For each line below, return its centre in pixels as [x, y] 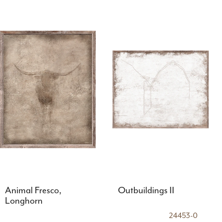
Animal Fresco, [33, 191]
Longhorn [24, 201]
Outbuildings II [146, 191]
